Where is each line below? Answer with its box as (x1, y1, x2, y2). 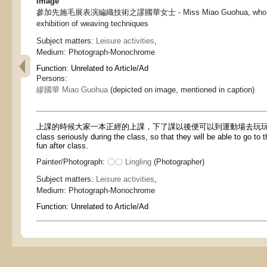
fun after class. (36, 141, 88, 150)
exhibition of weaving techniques (36, 19, 148, 28)
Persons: (36, 74, 67, 83)
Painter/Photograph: (36, 157, 107, 166)
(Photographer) (151, 157, 204, 166)
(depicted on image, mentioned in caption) (108, 85, 254, 94)
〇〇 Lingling (107, 157, 151, 166)
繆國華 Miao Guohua (36, 85, 108, 94)
